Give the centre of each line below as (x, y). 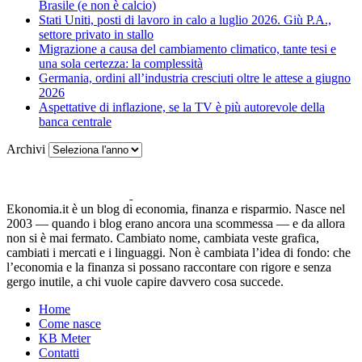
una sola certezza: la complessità (121, 63)
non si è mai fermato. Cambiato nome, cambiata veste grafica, (163, 238)
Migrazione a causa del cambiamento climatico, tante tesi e (187, 48)
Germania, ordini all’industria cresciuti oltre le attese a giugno (195, 78)
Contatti (59, 352)
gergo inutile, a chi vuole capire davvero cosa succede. (145, 281)
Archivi (26, 149)
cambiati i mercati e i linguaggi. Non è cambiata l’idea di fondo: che (179, 252)
